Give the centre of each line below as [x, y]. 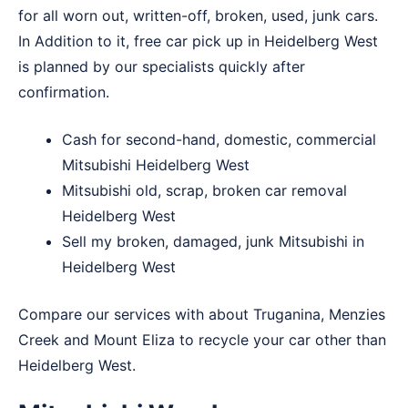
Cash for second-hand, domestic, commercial [219, 140]
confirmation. [64, 92]
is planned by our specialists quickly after [162, 67]
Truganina [287, 315]
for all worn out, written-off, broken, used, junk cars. [198, 16]
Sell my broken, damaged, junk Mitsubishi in [213, 242]
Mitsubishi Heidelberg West [156, 165]
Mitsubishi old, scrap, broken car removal [204, 191]
